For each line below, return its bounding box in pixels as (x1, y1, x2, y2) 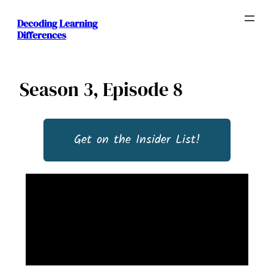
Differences (17, 28, 66, 42)
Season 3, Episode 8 (20, 76, 183, 102)
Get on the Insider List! (74, 130, 200, 150)
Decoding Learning (17, 16, 98, 30)
